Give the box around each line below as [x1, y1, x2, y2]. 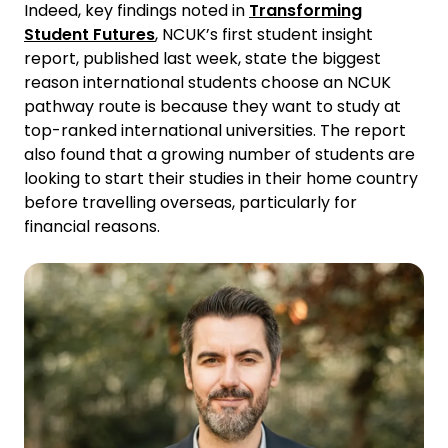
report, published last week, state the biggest [24, 46, 381, 70]
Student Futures [24, 22, 155, 46]
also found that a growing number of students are [24, 142, 415, 166]
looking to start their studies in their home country [24, 166, 418, 190]
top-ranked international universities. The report [24, 118, 406, 142]
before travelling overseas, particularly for [24, 190, 357, 214]
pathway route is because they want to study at [24, 94, 401, 118]
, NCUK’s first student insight [155, 22, 373, 46]
